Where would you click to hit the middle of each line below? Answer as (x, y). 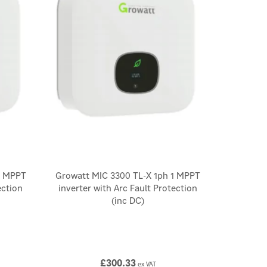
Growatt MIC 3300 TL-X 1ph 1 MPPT (128, 176)
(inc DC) (128, 201)
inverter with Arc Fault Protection (128, 188)
